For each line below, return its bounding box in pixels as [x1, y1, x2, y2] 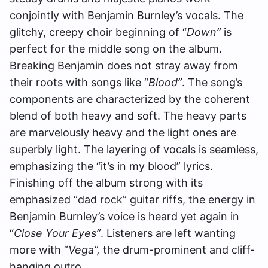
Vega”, [68, 243, 100, 256]
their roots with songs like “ [10, 76, 148, 89]
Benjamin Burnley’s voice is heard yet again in [10, 210, 239, 223]
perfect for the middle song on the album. [10, 42, 222, 55]
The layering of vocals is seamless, [84, 143, 258, 156]
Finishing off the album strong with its [10, 176, 203, 189]
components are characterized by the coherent [10, 93, 250, 105]
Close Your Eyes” [14, 227, 100, 239]
